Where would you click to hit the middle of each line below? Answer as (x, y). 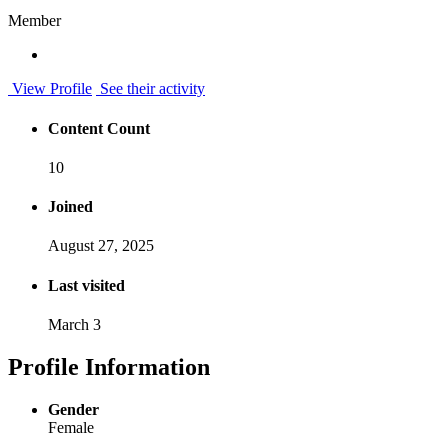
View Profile (50, 89)
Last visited (86, 285)
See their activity (150, 89)
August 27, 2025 (101, 246)
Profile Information (109, 366)
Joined (70, 207)
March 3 (74, 324)
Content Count (99, 128)
